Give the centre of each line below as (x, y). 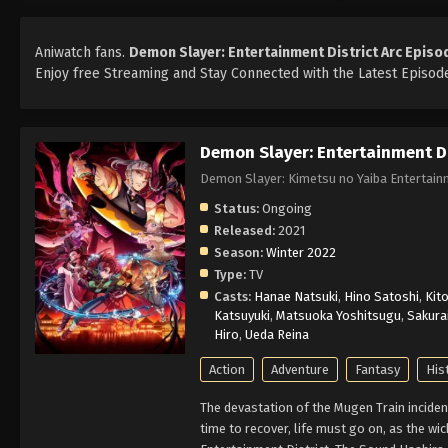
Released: (244, 230)
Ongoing (285, 208)
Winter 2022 (301, 252)
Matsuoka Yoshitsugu (338, 315)
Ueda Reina (277, 334)
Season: (238, 252)
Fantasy (377, 369)
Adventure (300, 369)
